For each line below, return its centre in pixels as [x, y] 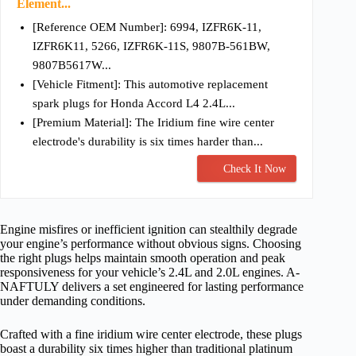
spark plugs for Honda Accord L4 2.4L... [134, 104]
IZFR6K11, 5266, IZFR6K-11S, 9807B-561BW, [151, 46]
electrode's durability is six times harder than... [148, 142]
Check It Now [255, 169]
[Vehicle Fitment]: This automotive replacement [150, 85]
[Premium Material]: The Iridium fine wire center [153, 123]
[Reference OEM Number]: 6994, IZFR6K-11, [147, 27]
